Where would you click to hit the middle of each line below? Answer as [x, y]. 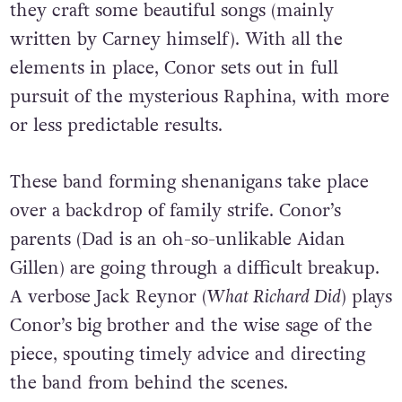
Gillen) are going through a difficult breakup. [194, 268]
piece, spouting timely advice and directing [187, 354]
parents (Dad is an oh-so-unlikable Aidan [177, 239]
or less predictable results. [116, 126]
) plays [366, 297]
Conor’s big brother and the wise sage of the [191, 325]
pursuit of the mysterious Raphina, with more [199, 97]
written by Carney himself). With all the [176, 40]
